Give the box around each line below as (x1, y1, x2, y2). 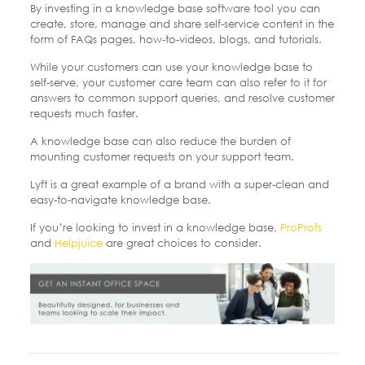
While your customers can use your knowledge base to (29, 59, 313, 73)
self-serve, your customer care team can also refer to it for (29, 75, 327, 89)
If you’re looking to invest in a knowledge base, (29, 220, 280, 234)
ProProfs (279, 220, 322, 234)
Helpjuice (51, 235, 106, 249)
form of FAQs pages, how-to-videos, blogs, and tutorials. (29, 32, 325, 46)
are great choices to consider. (105, 235, 262, 249)
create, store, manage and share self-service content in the (29, 16, 334, 30)
